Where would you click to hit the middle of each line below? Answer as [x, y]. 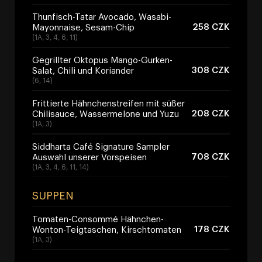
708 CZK [211, 156]
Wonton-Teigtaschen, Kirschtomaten [107, 229]
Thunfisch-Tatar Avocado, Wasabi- [102, 16]
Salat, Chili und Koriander [83, 70]
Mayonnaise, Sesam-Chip [83, 27]
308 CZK [211, 69]
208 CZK [211, 113]
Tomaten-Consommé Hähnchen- [98, 218]
